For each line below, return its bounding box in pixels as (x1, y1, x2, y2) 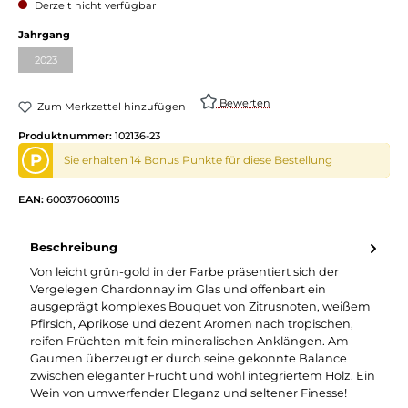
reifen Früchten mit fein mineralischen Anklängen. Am (30, 333, 349, 348)
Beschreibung (30, 240, 117, 255)
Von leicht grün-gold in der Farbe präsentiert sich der (30, 264, 339, 279)
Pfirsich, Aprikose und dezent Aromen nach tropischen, (30, 316, 353, 331)
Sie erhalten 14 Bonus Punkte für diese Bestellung (64, 152, 333, 167)
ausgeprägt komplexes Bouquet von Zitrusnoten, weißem (30, 299, 371, 313)
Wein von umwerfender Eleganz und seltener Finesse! (30, 385, 347, 400)
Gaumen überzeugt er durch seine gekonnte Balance (30, 351, 347, 365)
